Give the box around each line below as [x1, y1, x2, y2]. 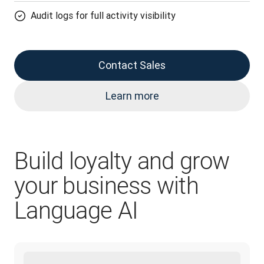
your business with [14, 172, 199, 200]
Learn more [105, 89, 159, 103]
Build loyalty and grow [14, 147, 230, 175]
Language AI [14, 197, 138, 225]
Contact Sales [98, 58, 166, 72]
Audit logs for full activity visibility [31, 9, 176, 21]
